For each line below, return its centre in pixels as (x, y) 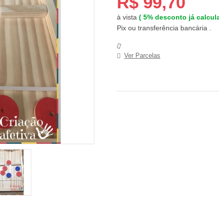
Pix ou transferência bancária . (164, 28)
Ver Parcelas (142, 55)
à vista (128, 17)
